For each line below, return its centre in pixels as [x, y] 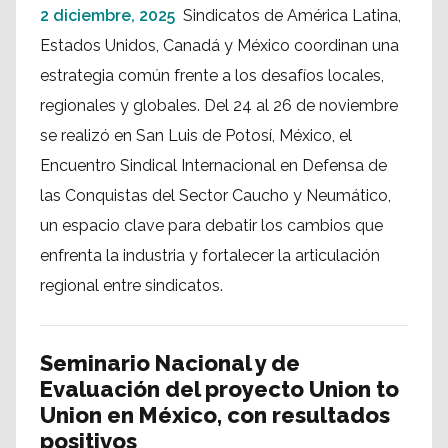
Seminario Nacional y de [170, 363]
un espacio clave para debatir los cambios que [211, 225]
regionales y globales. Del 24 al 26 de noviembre [219, 105]
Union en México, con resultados [215, 415]
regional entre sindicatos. [131, 285]
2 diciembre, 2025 [107, 15]
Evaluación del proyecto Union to [219, 389]
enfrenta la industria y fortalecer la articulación [210, 255]
